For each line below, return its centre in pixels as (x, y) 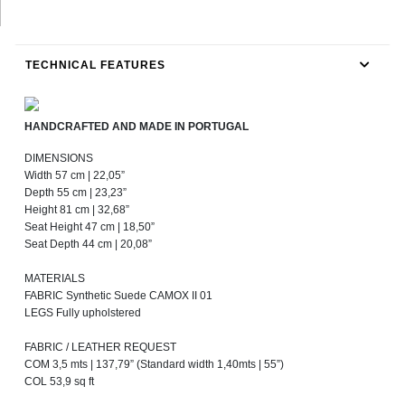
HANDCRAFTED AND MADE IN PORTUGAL (137, 127)
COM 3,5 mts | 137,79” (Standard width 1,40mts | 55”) (154, 365)
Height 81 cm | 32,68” (77, 210)
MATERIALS (55, 279)
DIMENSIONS (59, 159)
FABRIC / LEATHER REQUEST (100, 348)
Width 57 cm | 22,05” (75, 176)
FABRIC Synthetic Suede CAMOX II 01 (118, 296)
